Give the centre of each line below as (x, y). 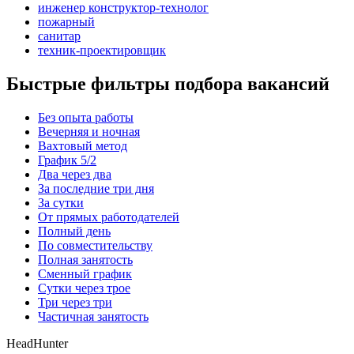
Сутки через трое (84, 288)
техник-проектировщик (102, 51)
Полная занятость (85, 260)
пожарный (66, 22)
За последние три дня (96, 189)
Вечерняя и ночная (89, 132)
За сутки (61, 203)
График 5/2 (67, 160)
